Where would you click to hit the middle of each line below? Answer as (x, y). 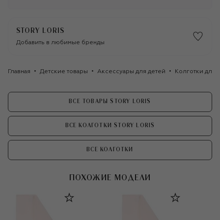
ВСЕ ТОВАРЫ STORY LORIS (110, 102)
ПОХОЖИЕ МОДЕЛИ (110, 178)
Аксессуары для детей (131, 71)
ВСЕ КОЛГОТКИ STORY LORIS (110, 126)
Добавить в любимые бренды (60, 42)
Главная (19, 71)
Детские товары (64, 71)
